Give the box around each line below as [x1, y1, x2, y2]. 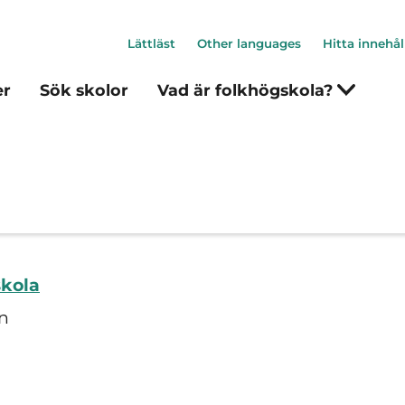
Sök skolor [40, 80, 128, 99]
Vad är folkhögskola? [157, 80, 337, 99]
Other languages [197, 36, 301, 51]
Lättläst [127, 36, 175, 51]
